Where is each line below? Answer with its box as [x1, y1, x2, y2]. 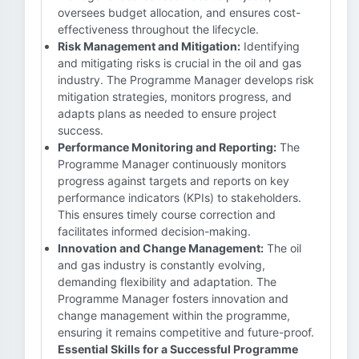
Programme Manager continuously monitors [58, 157, 286, 171]
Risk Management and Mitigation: [58, 39, 240, 53]
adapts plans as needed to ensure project [58, 107, 276, 120]
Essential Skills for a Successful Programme [58, 342, 298, 356]
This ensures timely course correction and [58, 208, 276, 221]
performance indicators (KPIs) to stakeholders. [58, 191, 301, 204]
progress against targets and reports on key [58, 174, 289, 188]
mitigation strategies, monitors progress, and [58, 90, 292, 103]
